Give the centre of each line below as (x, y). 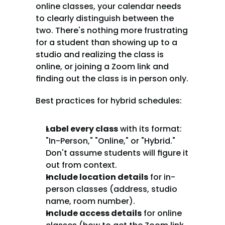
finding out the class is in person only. (112, 79)
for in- (162, 177)
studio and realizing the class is (100, 54)
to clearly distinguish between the (105, 18)
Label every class (82, 129)
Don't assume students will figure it (117, 153)
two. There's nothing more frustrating (112, 30)
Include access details (94, 213)
